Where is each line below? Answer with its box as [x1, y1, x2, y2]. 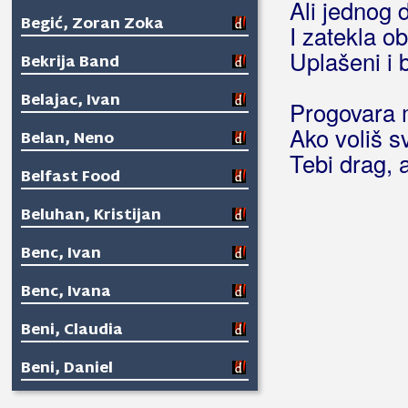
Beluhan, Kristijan [21, 203, 161, 229]
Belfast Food [21, 165, 120, 191]
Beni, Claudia [21, 318, 123, 344]
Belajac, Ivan [21, 88, 120, 115]
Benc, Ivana [21, 280, 111, 306]
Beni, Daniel [21, 356, 113, 382]
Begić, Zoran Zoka [21, 12, 164, 38]
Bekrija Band [21, 50, 119, 76]
